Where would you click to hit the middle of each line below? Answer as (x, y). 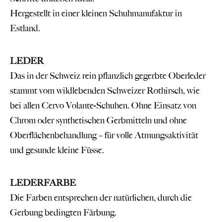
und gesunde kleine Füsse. (57, 150)
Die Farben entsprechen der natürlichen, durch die (101, 197)
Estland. (25, 28)
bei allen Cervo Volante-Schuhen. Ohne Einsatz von (103, 105)
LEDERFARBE (43, 183)
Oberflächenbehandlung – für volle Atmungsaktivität (104, 135)
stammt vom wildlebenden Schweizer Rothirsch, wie (105, 90)
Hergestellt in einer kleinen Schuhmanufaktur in (96, 13)
